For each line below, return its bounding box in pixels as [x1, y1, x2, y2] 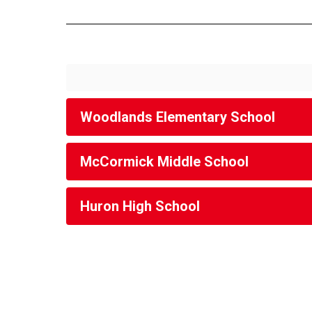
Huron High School [80, 198, 200, 214]
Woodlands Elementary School [80, 109, 275, 125]
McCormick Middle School [80, 153, 249, 170]
